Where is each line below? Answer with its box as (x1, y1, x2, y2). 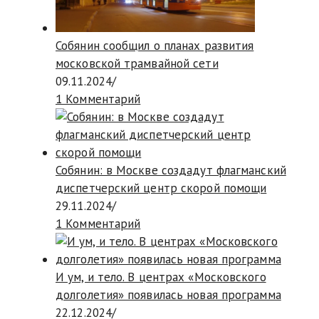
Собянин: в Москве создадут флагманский (56, 162, 286, 179)
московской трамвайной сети (56, 56, 219, 72)
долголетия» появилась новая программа (56, 287, 281, 303)
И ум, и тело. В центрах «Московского (56, 269, 266, 286)
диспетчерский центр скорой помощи (56, 180, 267, 197)
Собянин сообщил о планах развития (56, 38, 254, 54)
